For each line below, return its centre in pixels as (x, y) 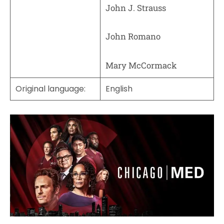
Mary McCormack (141, 65)
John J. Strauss (136, 8)
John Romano (133, 36)
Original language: (50, 89)
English (119, 89)
